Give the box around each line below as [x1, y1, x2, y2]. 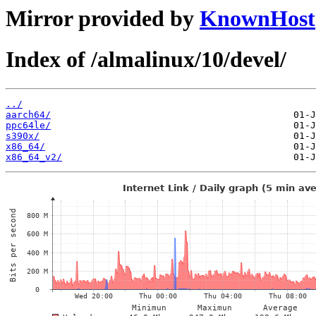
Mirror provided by [6, 6, 200, 31]
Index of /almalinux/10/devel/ [6, 47, 286, 73]
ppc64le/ [6, 119, 51, 130]
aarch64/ [6, 109, 51, 120]
